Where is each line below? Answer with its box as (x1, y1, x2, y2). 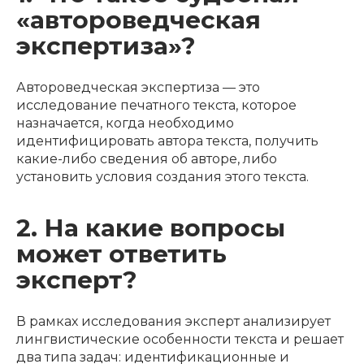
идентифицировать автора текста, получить (16, 132, 318, 149)
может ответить (16, 238, 227, 268)
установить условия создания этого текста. (16, 168, 312, 184)
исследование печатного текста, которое (16, 97, 297, 113)
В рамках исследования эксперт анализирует (16, 313, 331, 329)
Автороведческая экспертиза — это (16, 79, 260, 95)
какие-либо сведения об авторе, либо (16, 150, 277, 167)
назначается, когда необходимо (16, 115, 234, 131)
